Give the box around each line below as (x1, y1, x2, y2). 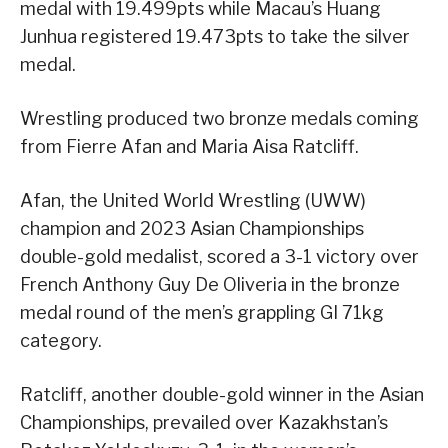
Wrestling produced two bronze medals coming (20, 108, 419, 130)
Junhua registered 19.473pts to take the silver (20, 26, 410, 48)
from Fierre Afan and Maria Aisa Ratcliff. (20, 136, 359, 158)
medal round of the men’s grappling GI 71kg (20, 302, 384, 324)
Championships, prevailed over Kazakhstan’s (20, 412, 388, 434)
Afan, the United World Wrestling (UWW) (20, 190, 366, 212)
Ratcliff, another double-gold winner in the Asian (20, 384, 424, 406)
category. (20, 330, 102, 352)
